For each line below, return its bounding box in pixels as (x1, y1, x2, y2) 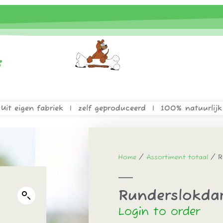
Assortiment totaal (146, 153, 208, 162)
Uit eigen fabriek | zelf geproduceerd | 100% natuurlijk (1, 104, 222, 113)
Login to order (118, 205, 200, 219)
